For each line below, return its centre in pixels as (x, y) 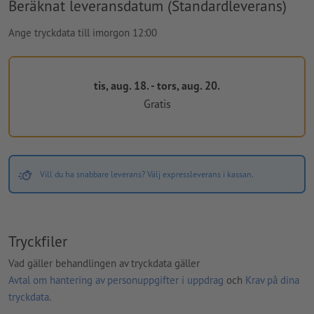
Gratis (157, 104)
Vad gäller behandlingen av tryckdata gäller (104, 264)
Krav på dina (272, 280)
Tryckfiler (38, 241)
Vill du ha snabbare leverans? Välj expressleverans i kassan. (146, 174)
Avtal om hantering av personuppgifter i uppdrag (116, 280)
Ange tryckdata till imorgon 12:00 (83, 32)
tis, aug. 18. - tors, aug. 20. (157, 85)
